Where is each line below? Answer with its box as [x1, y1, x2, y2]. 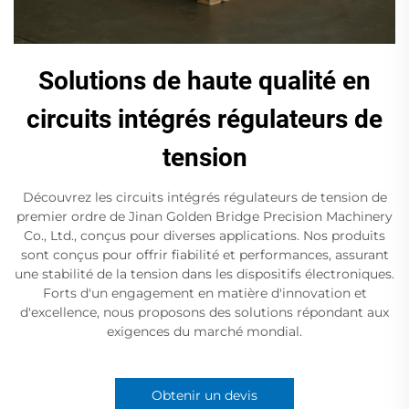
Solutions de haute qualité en [38, 66, 371, 97]
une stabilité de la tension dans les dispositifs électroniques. [15, 266, 394, 283]
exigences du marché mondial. [107, 323, 302, 341]
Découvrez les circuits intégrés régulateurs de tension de [22, 189, 387, 206]
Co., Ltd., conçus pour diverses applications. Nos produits [24, 227, 385, 245]
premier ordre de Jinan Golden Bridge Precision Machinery [16, 208, 393, 225]
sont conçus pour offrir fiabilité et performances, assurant [20, 246, 389, 264]
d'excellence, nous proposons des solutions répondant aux [20, 304, 389, 321]
